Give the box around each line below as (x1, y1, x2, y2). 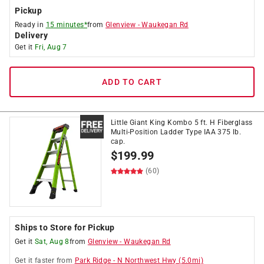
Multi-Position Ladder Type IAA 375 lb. (111, 128, 242, 136)
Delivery (15, 31, 48, 40)
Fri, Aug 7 (34, 43, 67, 51)
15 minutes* (45, 21, 88, 29)
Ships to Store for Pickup (15, 223, 115, 232)
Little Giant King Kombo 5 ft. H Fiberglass (111, 118, 253, 127)
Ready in (15, 21, 46, 29)
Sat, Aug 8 (34, 237, 70, 246)
